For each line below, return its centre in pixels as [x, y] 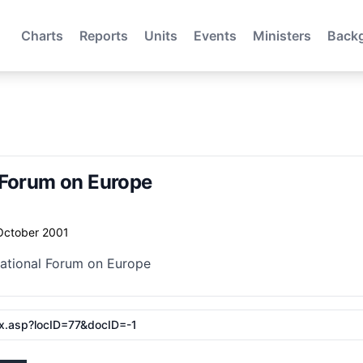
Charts [43, 36]
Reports [104, 36]
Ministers [282, 36]
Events [216, 36]
